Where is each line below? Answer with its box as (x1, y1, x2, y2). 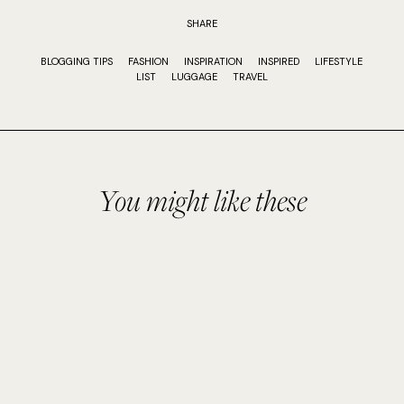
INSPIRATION (184, 55, 243, 68)
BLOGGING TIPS (41, 55, 114, 68)
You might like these (97, 180, 307, 220)
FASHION (128, 55, 170, 68)
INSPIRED (258, 55, 300, 68)
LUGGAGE (170, 70, 217, 83)
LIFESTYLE (315, 55, 363, 68)
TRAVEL (232, 70, 268, 83)
